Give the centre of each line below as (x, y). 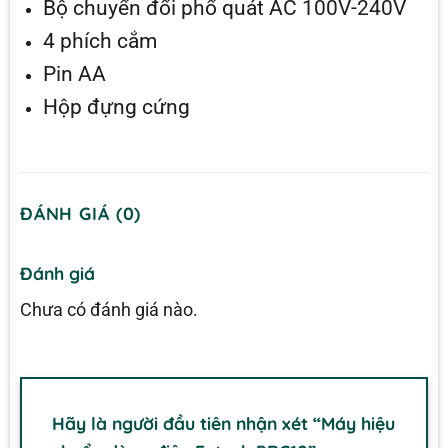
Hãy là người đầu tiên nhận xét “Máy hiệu (223, 423)
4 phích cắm (99, 40)
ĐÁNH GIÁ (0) (80, 213)
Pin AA (74, 73)
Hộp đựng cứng (116, 106)
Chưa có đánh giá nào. (108, 310)
